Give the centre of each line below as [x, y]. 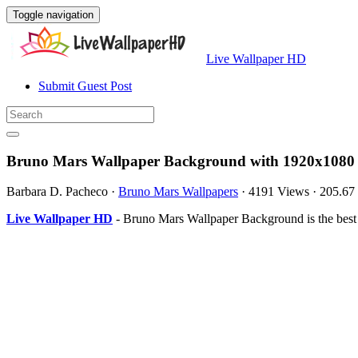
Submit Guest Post [85, 86]
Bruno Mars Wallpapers [178, 192]
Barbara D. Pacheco [57, 192]
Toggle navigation [53, 15]
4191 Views [279, 192]
